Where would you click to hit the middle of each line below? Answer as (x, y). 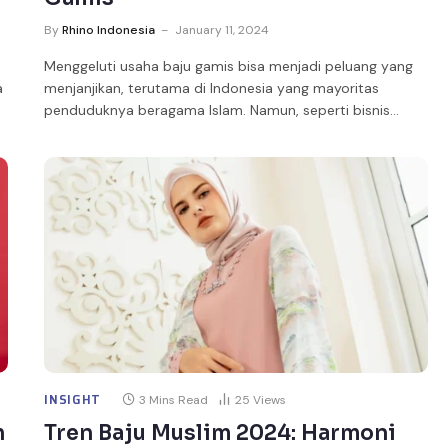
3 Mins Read (174, 400)
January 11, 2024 (222, 29)
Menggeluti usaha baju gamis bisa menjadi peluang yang (229, 65)
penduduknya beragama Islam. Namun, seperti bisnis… (222, 109)
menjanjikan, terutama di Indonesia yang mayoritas (212, 87)
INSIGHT (73, 399)
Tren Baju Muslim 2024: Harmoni (220, 433)
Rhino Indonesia (109, 29)
